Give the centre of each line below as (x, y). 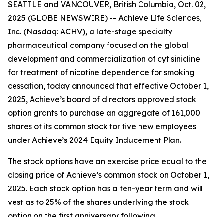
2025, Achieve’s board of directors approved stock (102, 99)
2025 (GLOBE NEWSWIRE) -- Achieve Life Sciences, (105, 18)
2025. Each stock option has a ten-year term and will (105, 188)
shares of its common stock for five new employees (102, 126)
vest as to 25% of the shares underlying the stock (98, 202)
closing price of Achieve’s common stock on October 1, (108, 175)
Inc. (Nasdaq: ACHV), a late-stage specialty (90, 31)
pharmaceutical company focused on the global (98, 45)
